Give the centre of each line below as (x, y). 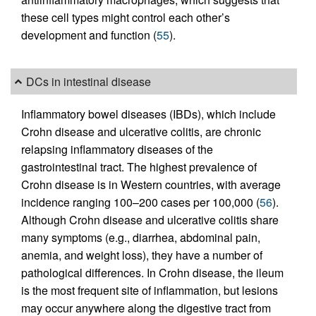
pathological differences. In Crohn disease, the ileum (152, 272)
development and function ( (89, 35)
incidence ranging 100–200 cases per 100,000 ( (140, 202)
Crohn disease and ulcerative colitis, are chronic (141, 131)
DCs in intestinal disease (89, 82)
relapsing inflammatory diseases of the (117, 149)
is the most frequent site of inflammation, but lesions (150, 290)
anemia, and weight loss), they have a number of (142, 255)
